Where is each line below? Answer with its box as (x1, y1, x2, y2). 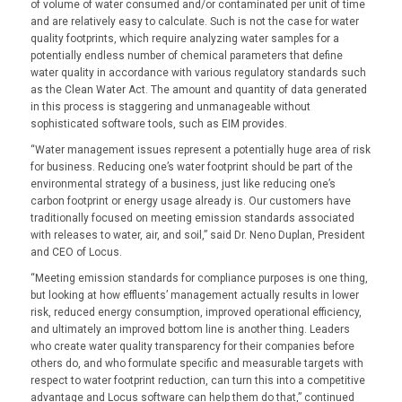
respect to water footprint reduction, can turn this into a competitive (30, 374, 365, 388)
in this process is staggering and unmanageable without (30, 100, 310, 113)
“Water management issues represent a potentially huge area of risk (30, 144, 371, 157)
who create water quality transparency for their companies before (30, 340, 354, 354)
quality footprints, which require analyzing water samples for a (30, 31, 339, 45)
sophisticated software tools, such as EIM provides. (30, 117, 287, 130)
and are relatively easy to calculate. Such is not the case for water (30, 14, 359, 28)
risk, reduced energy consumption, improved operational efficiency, (30, 306, 362, 319)
